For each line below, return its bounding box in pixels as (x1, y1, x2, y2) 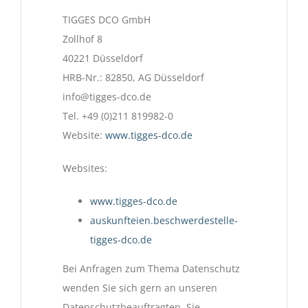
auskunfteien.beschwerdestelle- (90, 214, 238, 228)
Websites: (63, 162, 107, 175)
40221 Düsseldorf (63, 52, 143, 65)
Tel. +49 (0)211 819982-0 (63, 109, 173, 123)
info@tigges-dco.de (63, 90, 151, 104)
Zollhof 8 (63, 32, 102, 46)
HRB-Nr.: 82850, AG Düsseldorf (63, 71, 204, 85)
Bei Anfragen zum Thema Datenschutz (63, 262, 240, 276)
